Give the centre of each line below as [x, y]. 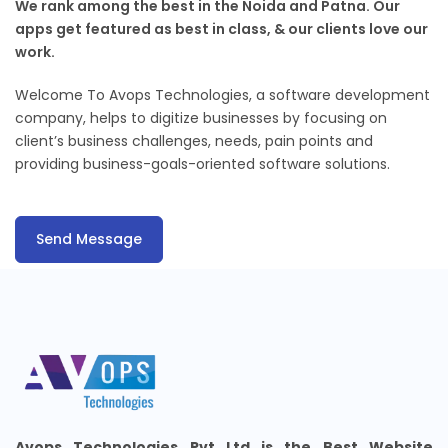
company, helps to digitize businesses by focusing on [201, 118]
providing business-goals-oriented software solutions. [202, 164]
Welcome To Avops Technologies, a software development [222, 95]
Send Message [89, 239]
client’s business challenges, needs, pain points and [194, 141]
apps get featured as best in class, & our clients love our [221, 29]
